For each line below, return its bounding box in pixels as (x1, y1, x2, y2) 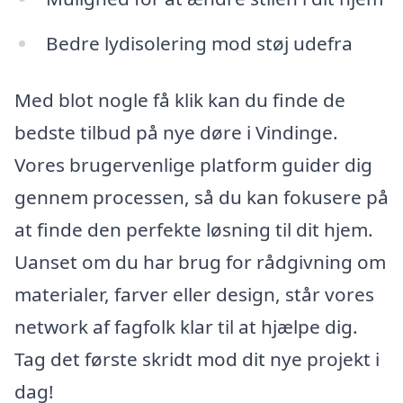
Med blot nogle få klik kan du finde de (14, 87, 345, 113)
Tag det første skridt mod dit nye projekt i (14, 346, 380, 372)
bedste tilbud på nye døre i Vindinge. (14, 120, 338, 146)
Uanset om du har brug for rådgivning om (14, 249, 386, 275)
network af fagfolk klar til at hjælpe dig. (14, 314, 358, 340)
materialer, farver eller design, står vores (14, 282, 374, 308)
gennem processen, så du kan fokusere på (14, 184, 389, 210)
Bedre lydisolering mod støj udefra (45, 30, 353, 56)
